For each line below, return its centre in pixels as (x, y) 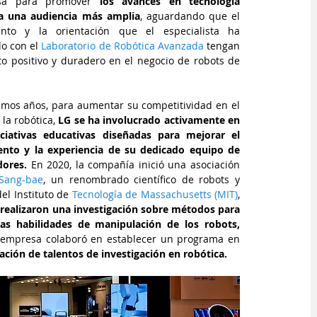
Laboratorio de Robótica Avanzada (122, 46)
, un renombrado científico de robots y (142, 179)
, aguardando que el (190, 16)
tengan (222, 46)
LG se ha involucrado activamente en (149, 120)
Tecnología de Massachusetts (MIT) (155, 194)
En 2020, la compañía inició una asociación (136, 165)
